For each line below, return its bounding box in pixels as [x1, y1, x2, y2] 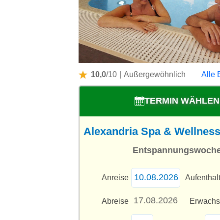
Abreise [102, 196, 129, 205]
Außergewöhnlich [124, 70, 186, 79]
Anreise [102, 173, 129, 182]
